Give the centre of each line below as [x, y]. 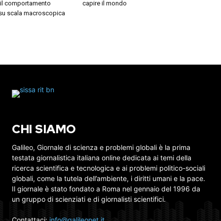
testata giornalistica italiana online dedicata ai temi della [102, 158]
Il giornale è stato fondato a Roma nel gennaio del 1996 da [106, 189]
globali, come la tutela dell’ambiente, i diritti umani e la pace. [109, 179]
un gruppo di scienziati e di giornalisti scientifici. [89, 199]
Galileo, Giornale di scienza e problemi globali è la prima [101, 147]
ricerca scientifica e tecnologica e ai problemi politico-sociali [109, 168]
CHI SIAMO [44, 129]
